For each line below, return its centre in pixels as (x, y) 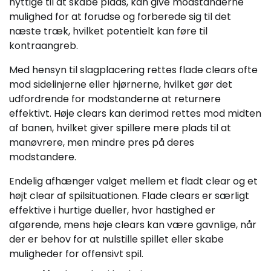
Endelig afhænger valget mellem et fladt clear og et (133, 181)
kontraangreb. (44, 46)
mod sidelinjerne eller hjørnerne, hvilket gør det (121, 85)
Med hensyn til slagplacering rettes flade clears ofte (133, 70)
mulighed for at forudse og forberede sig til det (120, 17)
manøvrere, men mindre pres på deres (102, 143)
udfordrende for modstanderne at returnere (115, 99)
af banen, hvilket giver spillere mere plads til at (120, 128)
